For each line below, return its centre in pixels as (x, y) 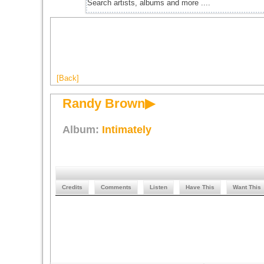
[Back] (68, 78)
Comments (116, 187)
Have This (200, 187)
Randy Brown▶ (109, 103)
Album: (82, 130)
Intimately (127, 130)
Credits (72, 187)
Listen (159, 187)
